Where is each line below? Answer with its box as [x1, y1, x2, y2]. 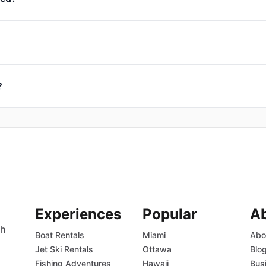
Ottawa [142, 244, 172, 255]
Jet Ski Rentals [34, 244, 93, 255]
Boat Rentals [34, 230, 84, 240]
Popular [142, 205, 197, 223]
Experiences [34, 205, 121, 223]
